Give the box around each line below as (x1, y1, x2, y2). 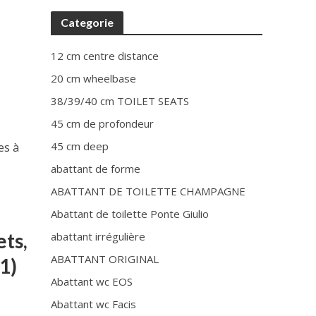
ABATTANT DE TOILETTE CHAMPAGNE (51, 184, 246, 198)
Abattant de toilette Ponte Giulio (51, 207, 209, 221)
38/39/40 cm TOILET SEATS (51, 94, 190, 108)
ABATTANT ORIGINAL (51, 252, 159, 266)
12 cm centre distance (51, 49, 159, 63)
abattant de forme (51, 162, 141, 176)
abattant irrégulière (51, 229, 146, 243)
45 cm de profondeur (51, 116, 154, 130)
